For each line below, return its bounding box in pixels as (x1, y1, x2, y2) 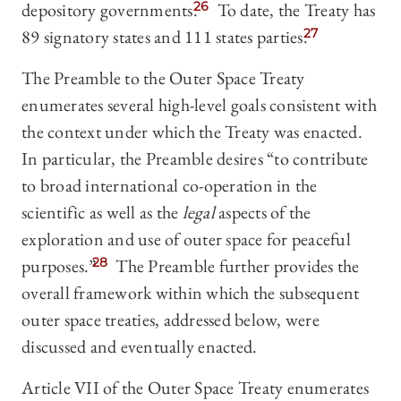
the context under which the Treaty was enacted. (21, 120, 363, 144)
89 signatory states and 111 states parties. (21, 25, 308, 49)
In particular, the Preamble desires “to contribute (21, 147, 369, 171)
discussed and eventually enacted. (21, 335, 258, 359)
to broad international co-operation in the (21, 174, 318, 198)
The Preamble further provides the (112, 254, 360, 278)
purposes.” (21, 254, 97, 278)
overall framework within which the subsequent (21, 281, 360, 305)
